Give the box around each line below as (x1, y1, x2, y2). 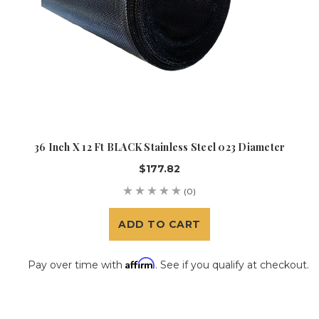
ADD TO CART (118, 217, 201, 231)
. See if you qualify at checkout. (155, 258, 309, 271)
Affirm (125, 256, 155, 269)
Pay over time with (28, 258, 125, 271)
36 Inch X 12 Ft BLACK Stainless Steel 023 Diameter (33, 140, 286, 154)
